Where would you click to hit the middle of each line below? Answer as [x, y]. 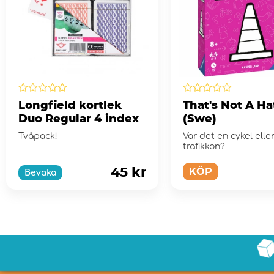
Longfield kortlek [70, 105]
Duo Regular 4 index [79, 118]
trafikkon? [204, 146]
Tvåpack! [38, 136]
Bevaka [40, 172]
